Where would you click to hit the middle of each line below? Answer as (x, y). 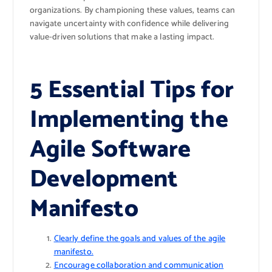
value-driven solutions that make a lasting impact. (122, 38)
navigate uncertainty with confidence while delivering (129, 24)
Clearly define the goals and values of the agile (140, 239)
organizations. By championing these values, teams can (132, 11)
